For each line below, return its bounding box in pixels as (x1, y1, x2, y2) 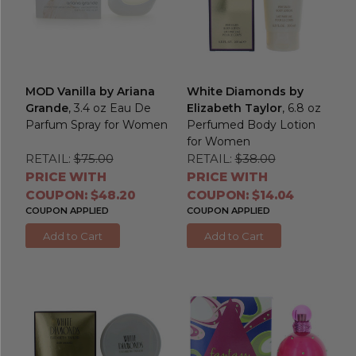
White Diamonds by (186, 83, 304, 99)
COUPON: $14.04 (186, 187, 294, 203)
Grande (25, 100, 68, 115)
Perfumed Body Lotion (186, 117, 315, 132)
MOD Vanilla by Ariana (25, 83, 155, 99)
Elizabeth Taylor (186, 100, 282, 115)
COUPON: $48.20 (25, 187, 135, 203)
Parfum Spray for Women (25, 117, 168, 132)
